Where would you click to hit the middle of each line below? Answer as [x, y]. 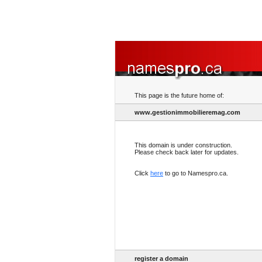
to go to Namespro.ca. [196, 173]
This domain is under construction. [183, 145]
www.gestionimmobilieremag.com [187, 112]
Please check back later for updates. [187, 152]
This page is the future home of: [179, 95]
